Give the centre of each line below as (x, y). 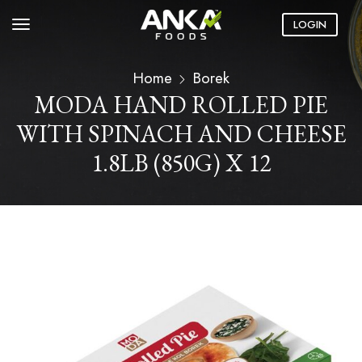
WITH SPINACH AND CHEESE (181, 134)
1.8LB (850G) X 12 (181, 163)
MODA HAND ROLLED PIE (181, 105)
